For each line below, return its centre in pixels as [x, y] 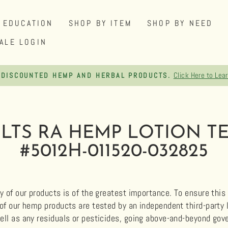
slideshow [136, 103]
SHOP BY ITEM [100, 23]
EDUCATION [28, 23]
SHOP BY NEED [180, 23]
